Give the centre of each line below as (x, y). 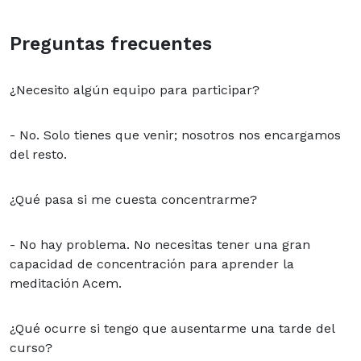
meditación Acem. (66, 284)
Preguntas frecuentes (111, 44)
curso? (31, 348)
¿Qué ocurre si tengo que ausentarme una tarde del (172, 329)
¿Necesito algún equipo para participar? (135, 90)
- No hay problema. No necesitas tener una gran (160, 245)
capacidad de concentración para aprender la (152, 264)
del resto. (38, 155)
